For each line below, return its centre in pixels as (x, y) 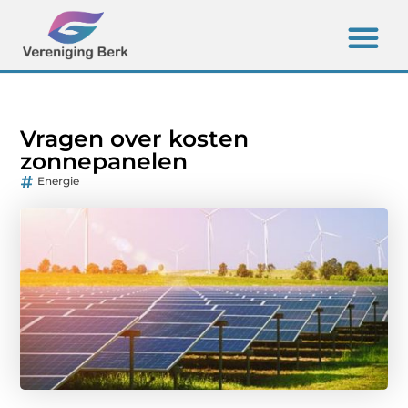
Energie (59, 181)
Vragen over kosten (135, 139)
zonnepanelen (104, 162)
